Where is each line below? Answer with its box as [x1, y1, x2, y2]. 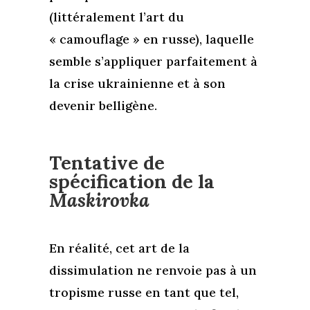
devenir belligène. [48, 97, 157, 113]
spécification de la [48, 169, 215, 193]
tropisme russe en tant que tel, [48, 284, 239, 300]
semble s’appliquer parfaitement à [48, 53, 257, 69]
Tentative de [48, 150, 165, 174]
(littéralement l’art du [48, 8, 184, 25]
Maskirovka [48, 188, 149, 212]
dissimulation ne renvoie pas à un [48, 262, 257, 278]
